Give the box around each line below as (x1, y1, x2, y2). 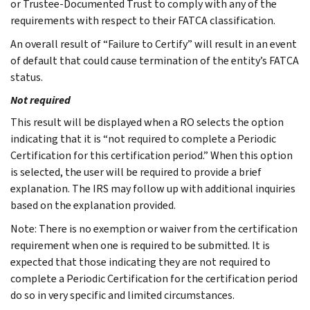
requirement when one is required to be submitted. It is (10, 237, 270, 253)
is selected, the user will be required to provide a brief (10, 164, 262, 179)
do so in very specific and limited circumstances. (10, 287, 235, 302)
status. (10, 69, 43, 84)
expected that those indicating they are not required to (10, 254, 271, 269)
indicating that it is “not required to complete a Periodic (10, 131, 276, 146)
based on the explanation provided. (10, 197, 176, 212)
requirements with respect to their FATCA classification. (10, 12, 275, 28)
